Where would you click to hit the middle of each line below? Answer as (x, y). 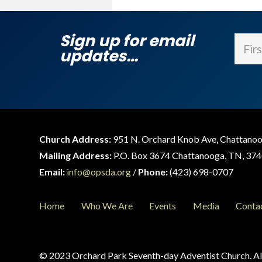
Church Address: (75, 139)
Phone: (153, 172)
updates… (99, 56)
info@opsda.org (99, 172)
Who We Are (107, 205)
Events (163, 205)
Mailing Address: (76, 155)
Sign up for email (127, 40)
